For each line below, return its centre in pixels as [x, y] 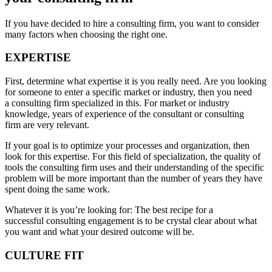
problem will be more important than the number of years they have [134, 178]
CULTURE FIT [44, 255]
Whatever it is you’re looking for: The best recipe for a [109, 210]
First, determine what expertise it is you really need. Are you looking [136, 81]
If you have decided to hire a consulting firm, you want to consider [132, 23]
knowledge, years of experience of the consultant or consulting [124, 114]
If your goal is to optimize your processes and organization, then [127, 146]
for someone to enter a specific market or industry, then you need [128, 92]
